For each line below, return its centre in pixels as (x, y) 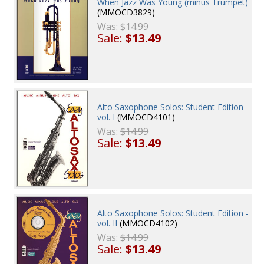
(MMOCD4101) (145, 117)
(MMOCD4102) (148, 223)
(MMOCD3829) (126, 12)
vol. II (108, 223)
